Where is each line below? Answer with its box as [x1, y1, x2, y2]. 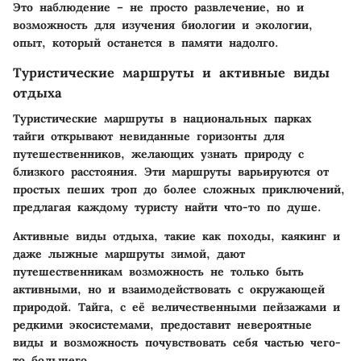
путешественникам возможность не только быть [13, 263, 304, 279]
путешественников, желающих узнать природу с [13, 146, 304, 161]
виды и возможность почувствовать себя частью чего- [13, 334, 341, 350]
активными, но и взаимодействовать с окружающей [13, 281, 325, 297]
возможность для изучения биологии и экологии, [13, 17, 313, 32]
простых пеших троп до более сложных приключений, [13, 181, 345, 197]
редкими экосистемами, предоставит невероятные [13, 317, 312, 332]
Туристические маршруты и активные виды [13, 64, 330, 81]
